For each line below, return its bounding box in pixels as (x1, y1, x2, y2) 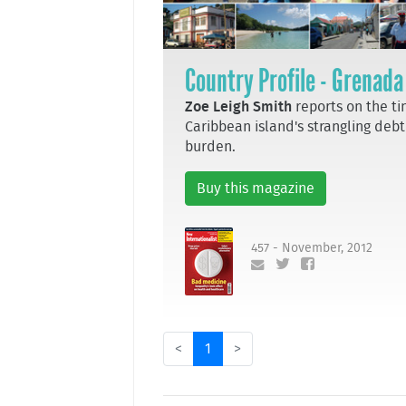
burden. (185, 139, 236, 154)
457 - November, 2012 (251, 241, 372, 256)
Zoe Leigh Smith (185, 99, 295, 114)
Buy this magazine (197, 180, 314, 196)
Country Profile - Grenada (185, 61, 403, 100)
